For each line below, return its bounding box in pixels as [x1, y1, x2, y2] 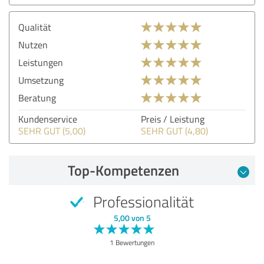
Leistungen [18, 55, 63, 69]
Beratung [18, 91, 56, 104]
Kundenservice [18, 112, 77, 126]
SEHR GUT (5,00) [18, 124, 85, 137]
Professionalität [90, 190, 194, 212]
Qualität [18, 20, 51, 34]
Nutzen [18, 38, 48, 51]
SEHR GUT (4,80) [141, 124, 208, 137]
